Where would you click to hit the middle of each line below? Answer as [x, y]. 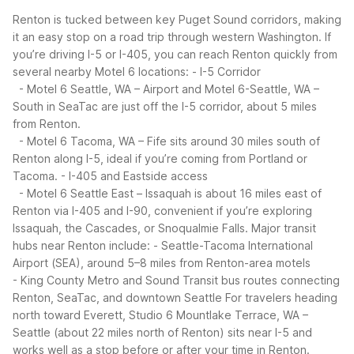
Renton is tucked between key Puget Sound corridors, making [177, 20]
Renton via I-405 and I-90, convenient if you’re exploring [162, 211]
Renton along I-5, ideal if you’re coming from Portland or [160, 159]
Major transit [284, 228]
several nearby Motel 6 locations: [101, 72]
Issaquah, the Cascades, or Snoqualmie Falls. [130, 228]
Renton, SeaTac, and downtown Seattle [117, 298]
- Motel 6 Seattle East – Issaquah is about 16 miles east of [167, 194]
